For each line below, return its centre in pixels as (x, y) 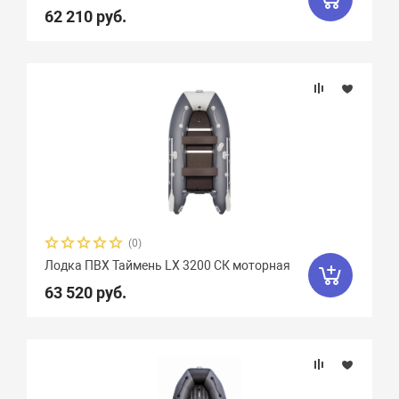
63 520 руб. (86, 293)
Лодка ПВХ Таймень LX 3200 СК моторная (168, 265)
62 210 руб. (86, 16)
